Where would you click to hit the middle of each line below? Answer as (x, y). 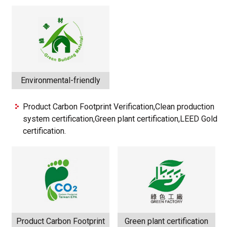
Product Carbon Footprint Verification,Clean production (119, 107)
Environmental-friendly (61, 81)
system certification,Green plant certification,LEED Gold (120, 119)
